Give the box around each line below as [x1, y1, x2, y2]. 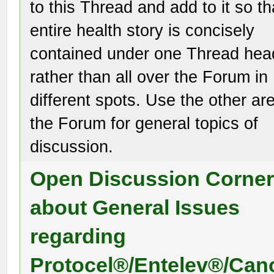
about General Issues [30, 196, 240, 219]
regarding [30, 224, 127, 248]
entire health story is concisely [30, 21, 255, 40]
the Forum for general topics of [30, 114, 259, 133]
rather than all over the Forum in [30, 67, 268, 86]
